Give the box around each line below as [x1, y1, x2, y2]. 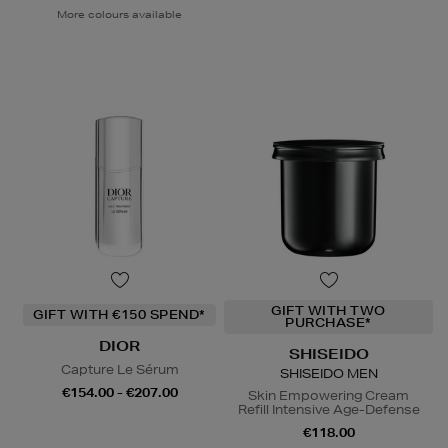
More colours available [57, 6, 182, 21]
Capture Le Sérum [60, 360, 179, 378]
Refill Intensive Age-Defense [237, 400, 420, 418]
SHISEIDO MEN [279, 364, 378, 382]
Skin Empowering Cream [248, 386, 409, 404]
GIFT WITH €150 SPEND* [33, 305, 206, 323]
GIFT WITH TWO [271, 301, 386, 319]
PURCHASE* [285, 313, 372, 331]
